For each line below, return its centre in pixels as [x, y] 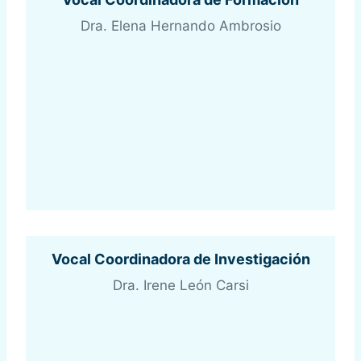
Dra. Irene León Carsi [180, 286]
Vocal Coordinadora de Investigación [180, 259]
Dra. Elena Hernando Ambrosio [180, 26]
